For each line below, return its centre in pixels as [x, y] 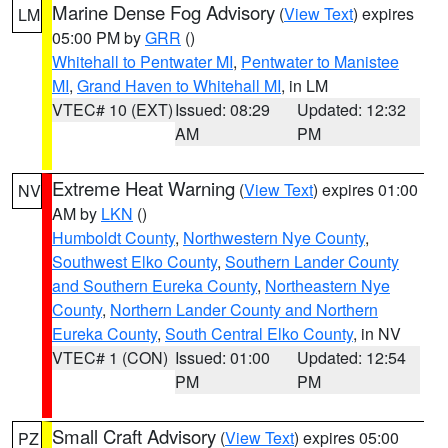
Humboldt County [113, 237]
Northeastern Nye [327, 285]
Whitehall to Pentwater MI [142, 61]
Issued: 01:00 [222, 357]
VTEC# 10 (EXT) [112, 109]
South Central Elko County [259, 333]
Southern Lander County [312, 261]
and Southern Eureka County [154, 285]
